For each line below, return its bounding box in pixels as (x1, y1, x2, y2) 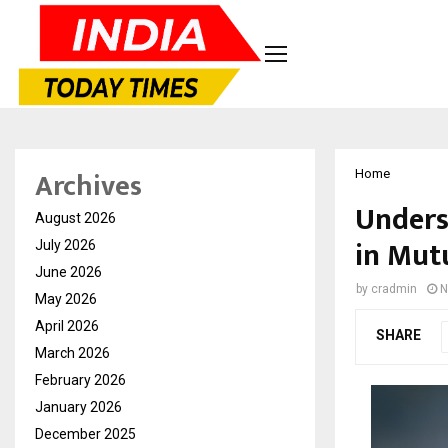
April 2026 (35, 317, 99, 334)
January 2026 (35, 398, 122, 415)
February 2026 (35, 371, 126, 388)
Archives (35, 162, 142, 210)
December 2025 (35, 425, 136, 442)
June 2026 (35, 263, 102, 280)
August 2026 (35, 209, 116, 226)
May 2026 (35, 290, 97, 307)
